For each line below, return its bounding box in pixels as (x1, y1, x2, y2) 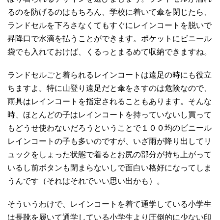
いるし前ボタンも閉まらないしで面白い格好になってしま (7, 163, 212, 172)
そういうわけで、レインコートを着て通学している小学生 (7, 199, 212, 208)
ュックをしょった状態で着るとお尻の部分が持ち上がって (7, 150, 212, 159)
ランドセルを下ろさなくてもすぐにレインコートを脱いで (7, 21, 212, 29)
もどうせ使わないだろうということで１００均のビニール (7, 123, 212, 132)
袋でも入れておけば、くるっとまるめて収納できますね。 (7, 47, 212, 56)
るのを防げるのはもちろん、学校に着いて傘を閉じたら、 (7, 7, 212, 16)
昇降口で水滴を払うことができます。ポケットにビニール (7, 34, 212, 43)
